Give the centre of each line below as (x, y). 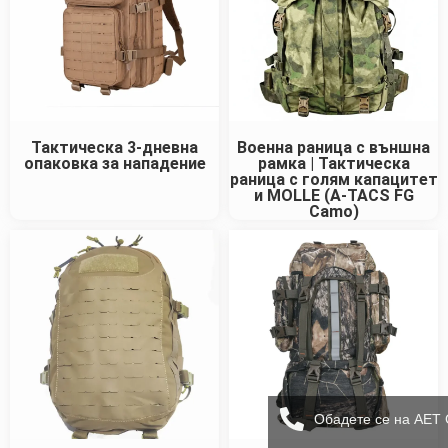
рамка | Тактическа (333, 164)
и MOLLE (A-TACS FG (333, 196)
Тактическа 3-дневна (114, 148)
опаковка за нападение (114, 164)
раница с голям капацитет (333, 180)
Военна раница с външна (333, 148)
